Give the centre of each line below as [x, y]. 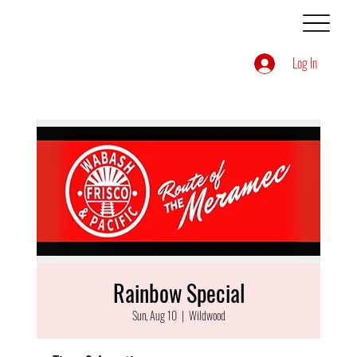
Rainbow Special [178, 293]
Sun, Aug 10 [154, 315]
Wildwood [207, 315]
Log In [304, 63]
